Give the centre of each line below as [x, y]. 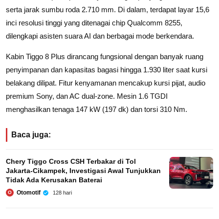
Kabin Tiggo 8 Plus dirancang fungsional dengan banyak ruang [105, 56]
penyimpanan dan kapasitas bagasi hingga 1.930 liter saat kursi [107, 69]
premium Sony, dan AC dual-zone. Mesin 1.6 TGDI [87, 96]
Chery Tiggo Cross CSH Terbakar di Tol [71, 161]
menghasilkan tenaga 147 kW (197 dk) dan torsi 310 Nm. [97, 109]
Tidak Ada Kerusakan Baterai [54, 180]
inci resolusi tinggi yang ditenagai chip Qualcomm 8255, [94, 22]
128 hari [62, 192]
